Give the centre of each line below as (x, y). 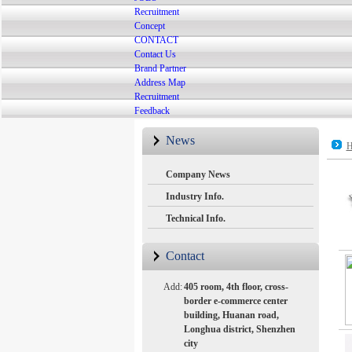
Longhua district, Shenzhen (239, 329)
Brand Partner (160, 68)
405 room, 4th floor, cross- (236, 287)
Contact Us (155, 54)
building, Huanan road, (231, 315)
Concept (149, 26)
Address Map (159, 82)
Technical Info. (195, 218)
